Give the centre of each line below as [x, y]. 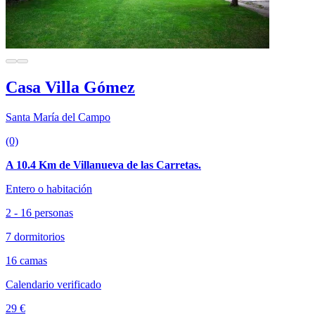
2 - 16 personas [39, 213]
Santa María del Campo [58, 117]
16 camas [26, 261]
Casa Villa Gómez [70, 88]
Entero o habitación [49, 189]
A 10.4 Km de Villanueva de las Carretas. [103, 165]
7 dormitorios [35, 237]
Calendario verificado [53, 285]
